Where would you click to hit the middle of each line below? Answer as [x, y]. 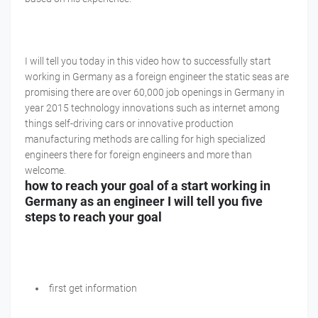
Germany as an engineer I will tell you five [144, 202]
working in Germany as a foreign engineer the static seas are [157, 77]
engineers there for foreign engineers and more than [138, 155]
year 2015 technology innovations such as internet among [152, 108]
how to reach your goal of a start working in [148, 186]
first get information [93, 289]
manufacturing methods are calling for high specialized [145, 139]
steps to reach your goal [93, 217]
